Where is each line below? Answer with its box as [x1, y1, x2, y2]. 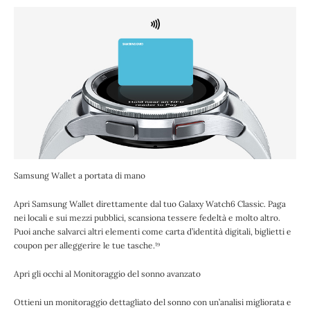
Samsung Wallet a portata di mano [14, 170, 145, 181]
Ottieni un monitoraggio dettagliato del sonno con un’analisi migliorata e [14, 296, 291, 307]
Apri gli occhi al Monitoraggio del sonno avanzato [14, 268, 201, 279]
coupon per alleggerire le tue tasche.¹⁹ [14, 239, 160, 250]
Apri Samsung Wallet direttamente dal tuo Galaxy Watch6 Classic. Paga [14, 198, 286, 209]
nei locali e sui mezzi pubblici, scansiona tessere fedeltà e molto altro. [14, 212, 280, 223]
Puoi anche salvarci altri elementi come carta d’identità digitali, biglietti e [14, 226, 291, 237]
